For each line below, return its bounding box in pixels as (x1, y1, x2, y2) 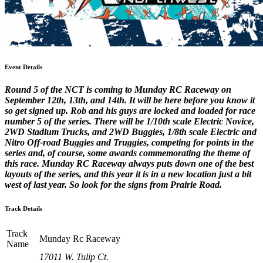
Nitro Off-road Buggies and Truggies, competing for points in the (5, 137, 254, 148)
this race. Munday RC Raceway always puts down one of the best (5, 159, 254, 169)
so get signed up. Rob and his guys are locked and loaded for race (5, 106, 255, 116)
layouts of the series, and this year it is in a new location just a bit (5, 169, 251, 180)
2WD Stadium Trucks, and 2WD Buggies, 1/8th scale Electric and (5, 127, 257, 137)
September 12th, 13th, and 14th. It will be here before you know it (5, 95, 255, 106)
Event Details (5, 63, 42, 70)
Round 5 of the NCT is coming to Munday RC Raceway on (5, 85, 231, 95)
